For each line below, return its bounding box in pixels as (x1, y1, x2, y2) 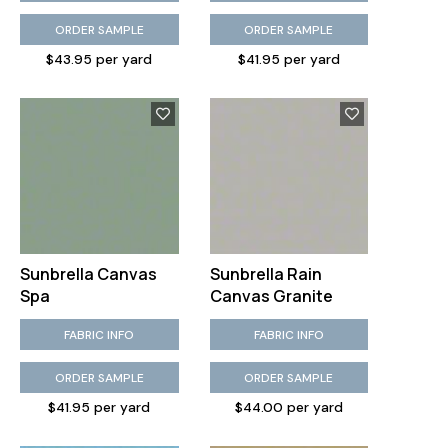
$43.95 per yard (46, 51, 153, 68)
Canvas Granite (209, 285, 333, 307)
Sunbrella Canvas (20, 263, 157, 285)
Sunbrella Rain (209, 263, 322, 285)
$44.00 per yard (234, 399, 343, 416)
